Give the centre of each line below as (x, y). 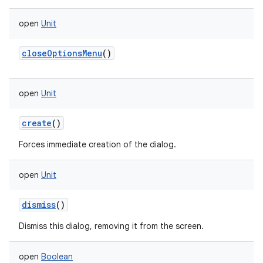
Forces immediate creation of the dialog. (97, 144)
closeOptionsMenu (62, 53)
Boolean (57, 257)
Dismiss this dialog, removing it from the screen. (111, 226)
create (37, 123)
